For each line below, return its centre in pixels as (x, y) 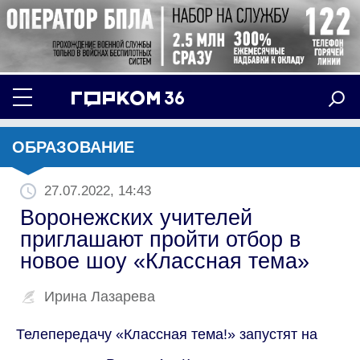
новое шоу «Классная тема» (165, 261)
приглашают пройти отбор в (160, 239)
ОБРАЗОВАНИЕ (73, 147)
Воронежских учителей (136, 217)
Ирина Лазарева (100, 296)
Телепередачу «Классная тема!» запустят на (167, 334)
